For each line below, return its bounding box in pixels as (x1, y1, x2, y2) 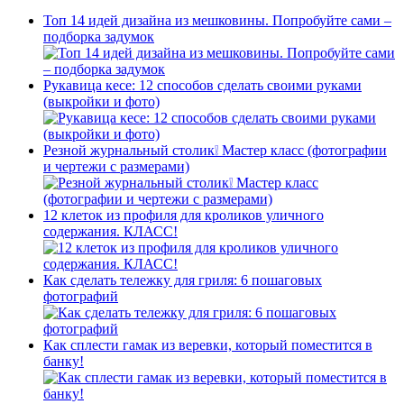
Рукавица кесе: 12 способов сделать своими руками (43, 78, 362, 94)
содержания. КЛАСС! (43, 224, 178, 240)
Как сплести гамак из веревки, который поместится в (43, 337, 372, 353)
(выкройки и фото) (43, 94, 160, 110)
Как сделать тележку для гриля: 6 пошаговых (43, 272, 322, 289)
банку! (43, 353, 84, 370)
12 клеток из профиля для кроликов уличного (43, 207, 324, 224)
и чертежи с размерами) (43, 159, 189, 175)
